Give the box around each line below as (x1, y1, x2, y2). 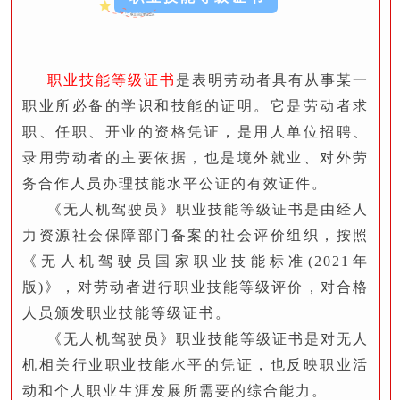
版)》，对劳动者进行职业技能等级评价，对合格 (22, 279, 369, 296)
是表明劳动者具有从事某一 (176, 72, 369, 88)
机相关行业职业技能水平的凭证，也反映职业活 (22, 357, 369, 373)
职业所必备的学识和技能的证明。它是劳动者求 (22, 98, 369, 114)
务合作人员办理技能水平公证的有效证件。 (22, 176, 328, 192)
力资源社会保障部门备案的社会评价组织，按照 (22, 228, 369, 244)
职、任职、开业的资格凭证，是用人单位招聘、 (22, 124, 369, 140)
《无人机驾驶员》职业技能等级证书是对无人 (47, 331, 369, 347)
